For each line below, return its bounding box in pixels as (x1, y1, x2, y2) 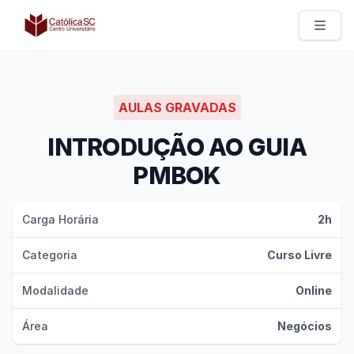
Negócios (277, 319, 332, 333)
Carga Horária (22, 213, 99, 226)
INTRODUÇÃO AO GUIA (47, 133, 307, 161)
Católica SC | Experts (12, 10, 141, 26)
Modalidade (22, 284, 88, 297)
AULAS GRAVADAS (118, 100, 236, 115)
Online (296, 284, 332, 297)
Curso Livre (267, 248, 332, 262)
